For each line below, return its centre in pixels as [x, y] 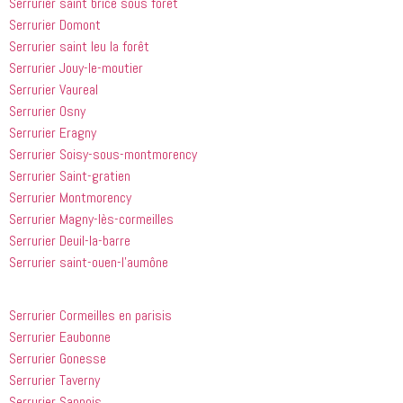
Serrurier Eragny [53, 133]
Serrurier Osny [47, 112]
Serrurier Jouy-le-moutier [76, 68]
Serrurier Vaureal [54, 90]
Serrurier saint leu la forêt [79, 47]
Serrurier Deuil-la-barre [70, 241]
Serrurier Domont [55, 25]
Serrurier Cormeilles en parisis [90, 315]
